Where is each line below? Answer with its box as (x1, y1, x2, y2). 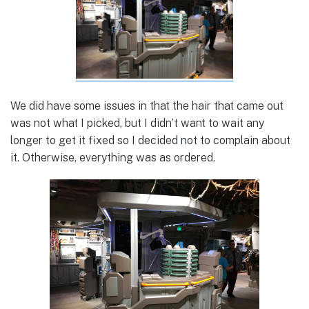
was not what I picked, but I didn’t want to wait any (10, 116, 264, 130)
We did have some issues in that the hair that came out (10, 99, 283, 112)
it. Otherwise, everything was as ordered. (10, 150, 215, 164)
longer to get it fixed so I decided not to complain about (10, 133, 290, 147)
